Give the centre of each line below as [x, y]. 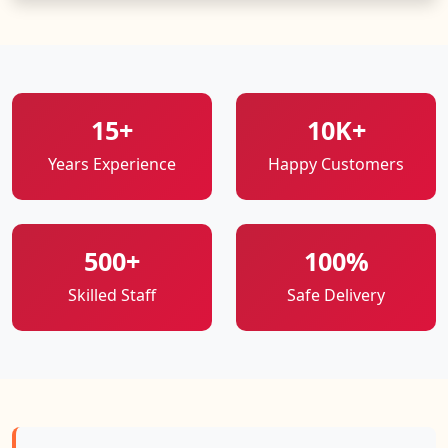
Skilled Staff [112, 295]
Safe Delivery [336, 295]
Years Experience [112, 164]
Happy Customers [336, 164]
